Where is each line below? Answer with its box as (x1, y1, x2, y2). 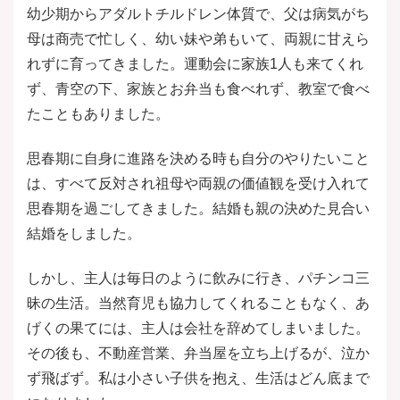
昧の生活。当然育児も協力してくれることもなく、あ (27, 295, 370, 311)
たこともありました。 (27, 105, 170, 121)
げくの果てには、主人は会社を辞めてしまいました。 (27, 320, 370, 336)
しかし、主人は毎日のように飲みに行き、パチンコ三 (27, 270, 370, 286)
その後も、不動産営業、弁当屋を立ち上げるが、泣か (27, 345, 370, 361)
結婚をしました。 (27, 225, 141, 241)
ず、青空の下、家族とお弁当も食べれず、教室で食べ (27, 80, 370, 96)
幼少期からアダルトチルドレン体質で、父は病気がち (27, 5, 370, 21)
